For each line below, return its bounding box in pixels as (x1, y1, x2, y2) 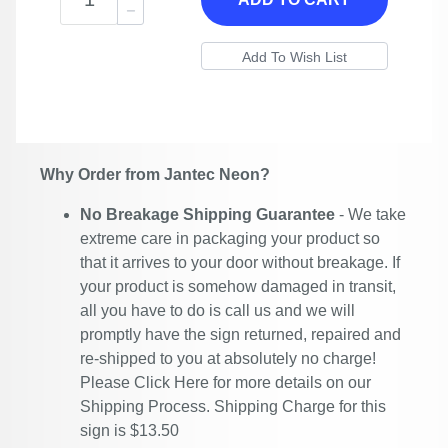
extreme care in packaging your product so (80, 230, 380, 247)
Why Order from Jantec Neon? (40, 166, 270, 183)
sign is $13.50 (80, 422, 179, 439)
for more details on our (209, 374, 371, 391)
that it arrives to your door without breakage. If (80, 254, 400, 271)
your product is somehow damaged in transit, (80, 278, 396, 295)
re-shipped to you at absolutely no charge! (80, 350, 376, 367)
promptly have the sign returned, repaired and (80, 326, 401, 343)
